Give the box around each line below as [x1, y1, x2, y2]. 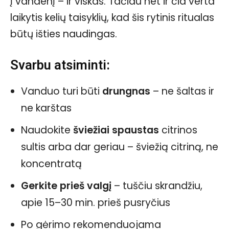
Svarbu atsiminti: [10, 57, 110, 73]
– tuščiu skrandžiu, [111, 179, 202, 193]
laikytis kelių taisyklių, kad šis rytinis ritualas [10, 11, 214, 25]
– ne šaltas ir [150, 84, 214, 99]
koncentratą [21, 157, 82, 171]
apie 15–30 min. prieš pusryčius [21, 196, 170, 210]
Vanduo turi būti [21, 84, 102, 99]
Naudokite [21, 123, 73, 138]
